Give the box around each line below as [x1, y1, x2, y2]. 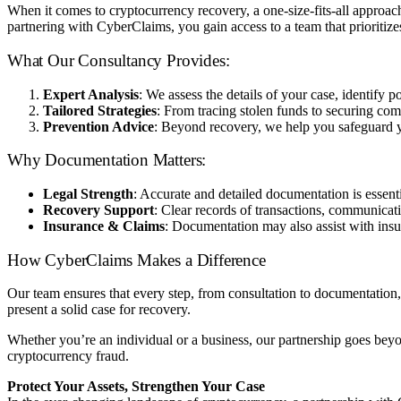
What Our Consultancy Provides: [7, 50, 230, 70]
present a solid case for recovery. [7, 302, 191, 318]
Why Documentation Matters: [7, 150, 207, 170]
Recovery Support [43, 202, 154, 218]
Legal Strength [43, 186, 133, 201]
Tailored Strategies [43, 102, 157, 118]
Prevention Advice [43, 118, 154, 134]
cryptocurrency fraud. [7, 348, 129, 364]
